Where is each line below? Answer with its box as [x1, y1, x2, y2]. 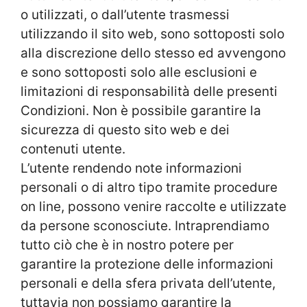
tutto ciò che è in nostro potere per [21, 237, 234, 254]
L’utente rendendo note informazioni [21, 160, 242, 177]
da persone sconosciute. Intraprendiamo [21, 218, 269, 234]
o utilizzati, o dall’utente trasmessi [21, 7, 230, 23]
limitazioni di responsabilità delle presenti [21, 84, 278, 100]
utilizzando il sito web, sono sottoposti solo [21, 26, 284, 42]
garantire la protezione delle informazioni [21, 256, 273, 273]
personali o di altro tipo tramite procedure [21, 180, 278, 196]
